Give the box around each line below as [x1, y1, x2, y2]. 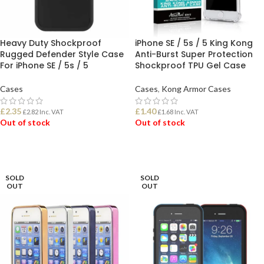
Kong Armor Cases [161, 84, 231, 94]
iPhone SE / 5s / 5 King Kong [135, 37, 253, 49]
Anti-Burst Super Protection [135, 48, 253, 60]
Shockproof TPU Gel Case [135, 60, 246, 71]
